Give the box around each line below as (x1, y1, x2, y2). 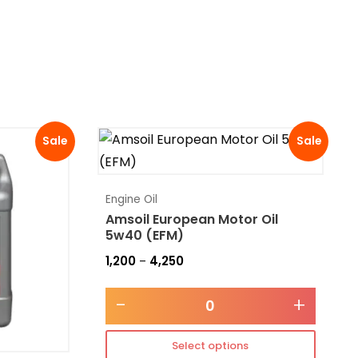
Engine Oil (105, 192, 157, 208)
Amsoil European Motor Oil (105, 210, 278, 229)
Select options (172, 337, 249, 353)
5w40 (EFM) (105, 226, 184, 245)
